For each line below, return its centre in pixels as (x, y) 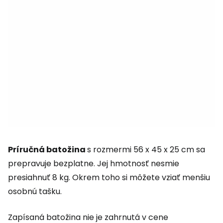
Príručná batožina (48, 150)
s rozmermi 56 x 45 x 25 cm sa (146, 150)
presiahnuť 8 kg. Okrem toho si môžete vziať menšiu (109, 177)
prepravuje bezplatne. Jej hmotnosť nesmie (94, 164)
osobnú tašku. (35, 191)
